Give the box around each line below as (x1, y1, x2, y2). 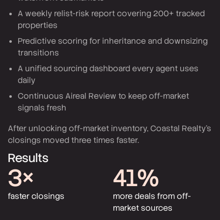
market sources (113, 203, 172, 213)
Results (8, 150, 49, 165)
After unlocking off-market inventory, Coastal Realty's (8, 123, 211, 134)
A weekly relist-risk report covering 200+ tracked (18, 8, 205, 19)
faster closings (8, 191, 64, 201)
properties (18, 20, 57, 30)
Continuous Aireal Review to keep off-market (18, 91, 189, 101)
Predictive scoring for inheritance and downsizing (18, 36, 208, 46)
